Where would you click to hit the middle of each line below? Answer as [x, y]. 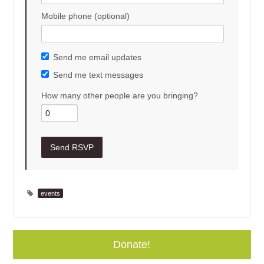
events [51, 193]
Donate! [132, 244]
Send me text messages [98, 75]
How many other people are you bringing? [120, 95]
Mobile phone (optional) [86, 16]
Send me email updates [98, 57]
